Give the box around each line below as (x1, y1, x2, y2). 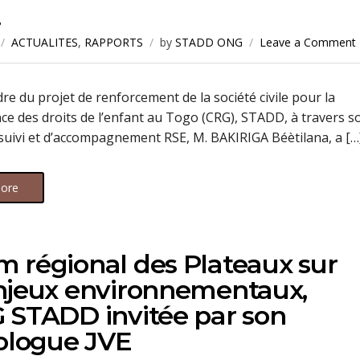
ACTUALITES (11, 35, 78, 50)
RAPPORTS (84, 35, 143, 50)
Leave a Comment (260, 35, 356, 50)
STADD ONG (175, 35, 243, 50)
